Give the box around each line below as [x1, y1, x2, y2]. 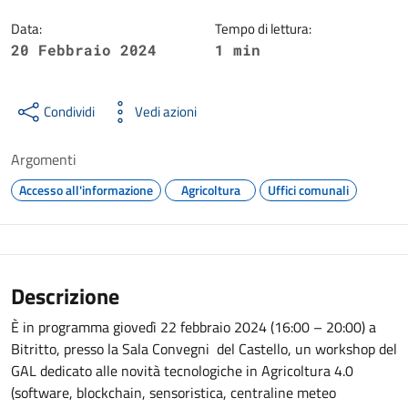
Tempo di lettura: [215, 18, 311, 39]
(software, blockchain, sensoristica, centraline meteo [11, 382, 336, 403]
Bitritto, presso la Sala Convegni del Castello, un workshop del [11, 338, 397, 360]
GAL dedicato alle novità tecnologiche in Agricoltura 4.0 [11, 360, 353, 382]
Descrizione [11, 280, 119, 312]
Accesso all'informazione [19, 180, 153, 199]
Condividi [44, 101, 95, 122]
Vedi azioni [135, 101, 197, 122]
